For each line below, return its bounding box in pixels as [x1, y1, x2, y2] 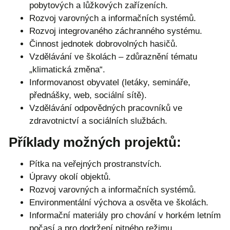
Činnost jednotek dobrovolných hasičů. [29, 39, 178, 49]
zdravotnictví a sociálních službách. [29, 116, 167, 126]
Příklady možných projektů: [9, 135, 181, 149]
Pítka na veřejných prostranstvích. [29, 159, 162, 169]
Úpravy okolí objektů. [29, 171, 111, 182]
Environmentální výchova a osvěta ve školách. [29, 197, 208, 207]
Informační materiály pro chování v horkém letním [29, 210, 221, 220]
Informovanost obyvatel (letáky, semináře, [29, 77, 190, 87]
